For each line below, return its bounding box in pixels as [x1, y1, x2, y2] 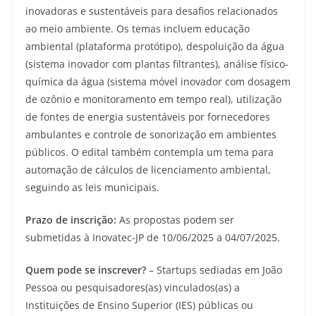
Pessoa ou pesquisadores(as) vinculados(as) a [25, 281, 240, 294]
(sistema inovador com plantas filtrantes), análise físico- [25, 57, 288, 71]
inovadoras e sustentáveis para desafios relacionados [25, 4, 278, 18]
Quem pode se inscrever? [25, 263, 149, 276]
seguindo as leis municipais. [25, 181, 159, 194]
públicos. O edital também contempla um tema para [25, 145, 274, 159]
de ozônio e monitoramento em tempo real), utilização [25, 92, 281, 106]
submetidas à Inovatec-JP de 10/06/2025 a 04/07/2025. [25, 231, 280, 244]
